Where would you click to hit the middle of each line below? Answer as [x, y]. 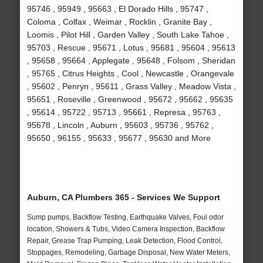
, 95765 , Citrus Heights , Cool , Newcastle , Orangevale [130, 74]
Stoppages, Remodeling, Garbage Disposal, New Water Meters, [128, 253]
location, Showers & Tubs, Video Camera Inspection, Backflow [126, 229]
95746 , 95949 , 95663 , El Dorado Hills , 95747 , [117, 9]
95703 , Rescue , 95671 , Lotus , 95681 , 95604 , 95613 [131, 48]
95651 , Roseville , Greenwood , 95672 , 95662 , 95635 [130, 100]
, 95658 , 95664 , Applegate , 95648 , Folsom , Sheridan [131, 61]
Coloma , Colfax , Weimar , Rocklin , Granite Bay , [119, 22]
